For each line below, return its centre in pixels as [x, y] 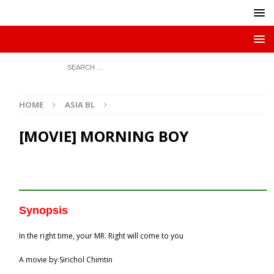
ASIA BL [80, 105]
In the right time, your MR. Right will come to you [102, 236]
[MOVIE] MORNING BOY [104, 136]
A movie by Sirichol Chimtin [66, 260]
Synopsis [44, 210]
